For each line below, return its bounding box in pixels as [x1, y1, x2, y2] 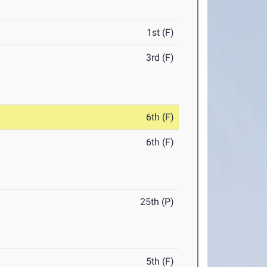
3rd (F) [146, 52, 175, 64]
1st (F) [147, 27, 175, 39]
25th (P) [140, 196, 175, 208]
